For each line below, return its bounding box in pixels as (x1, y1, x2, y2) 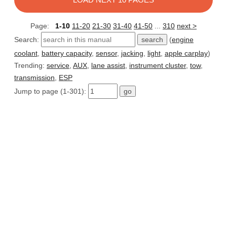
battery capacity (42, 49, 92, 58)
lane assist (91, 61, 125, 70)
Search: (14, 35, 41, 44)
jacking (121, 49, 143, 58)
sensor (96, 49, 117, 58)
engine (172, 35, 194, 44)
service (47, 61, 69, 70)
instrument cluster (129, 61, 186, 70)
